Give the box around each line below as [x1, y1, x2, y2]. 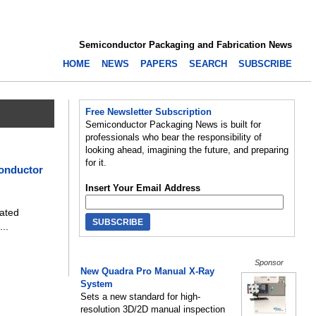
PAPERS [140, 59, 178, 69]
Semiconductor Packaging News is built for [85, 119, 261, 130]
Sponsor [254, 258, 284, 267]
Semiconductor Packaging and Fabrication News [79, 39, 292, 50]
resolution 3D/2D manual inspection [80, 304, 225, 315]
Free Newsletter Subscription [85, 107, 212, 117]
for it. [85, 157, 107, 168]
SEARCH [189, 59, 227, 69]
